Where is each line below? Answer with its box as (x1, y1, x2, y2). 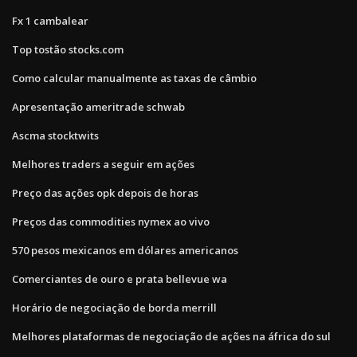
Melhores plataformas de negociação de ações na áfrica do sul (12, 328, 331, 343)
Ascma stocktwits (12, 127, 99, 143)
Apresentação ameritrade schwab (12, 99, 185, 114)
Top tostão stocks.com (12, 41, 124, 57)
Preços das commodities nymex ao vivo (12, 214, 210, 229)
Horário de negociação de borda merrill (12, 300, 217, 315)
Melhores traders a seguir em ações (12, 156, 194, 171)
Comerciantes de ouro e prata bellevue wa (12, 271, 227, 286)
